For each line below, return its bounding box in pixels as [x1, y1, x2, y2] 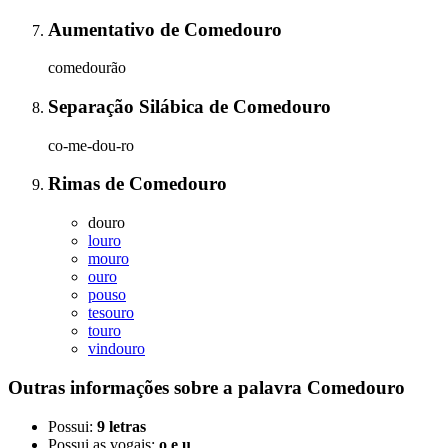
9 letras [97, 417, 146, 435]
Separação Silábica [48, 95, 209, 117]
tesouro [88, 304, 134, 322]
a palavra [223, 376, 307, 398]
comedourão [48, 59, 126, 77]
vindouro [88, 340, 145, 358]
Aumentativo [48, 18, 160, 40]
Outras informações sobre [8, 376, 223, 398]
